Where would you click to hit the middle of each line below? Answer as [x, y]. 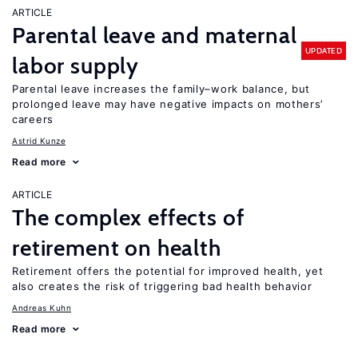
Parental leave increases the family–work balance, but [161, 89]
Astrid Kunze [39, 141]
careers [33, 119]
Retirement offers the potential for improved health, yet [168, 271]
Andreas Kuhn [42, 308]
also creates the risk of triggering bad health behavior [162, 286]
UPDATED [323, 50]
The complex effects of [128, 217]
